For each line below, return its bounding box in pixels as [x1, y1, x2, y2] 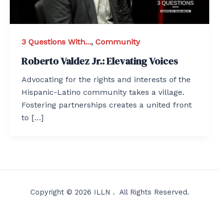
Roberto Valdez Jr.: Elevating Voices [22, 54, 178, 68]
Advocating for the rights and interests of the [22, 74, 191, 84]
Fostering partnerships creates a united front [22, 100, 192, 109]
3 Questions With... [22, 37, 91, 47]
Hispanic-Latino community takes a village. [22, 87, 184, 97]
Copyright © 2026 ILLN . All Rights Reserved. [30, 188, 189, 197]
